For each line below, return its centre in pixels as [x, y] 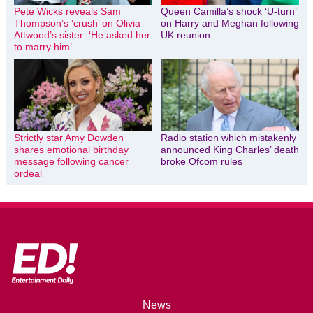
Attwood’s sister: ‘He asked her [82, 35]
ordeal [28, 173]
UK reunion [185, 35]
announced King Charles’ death [230, 149]
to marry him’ [43, 47]
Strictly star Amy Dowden [69, 137]
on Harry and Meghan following [230, 23]
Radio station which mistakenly [228, 137]
